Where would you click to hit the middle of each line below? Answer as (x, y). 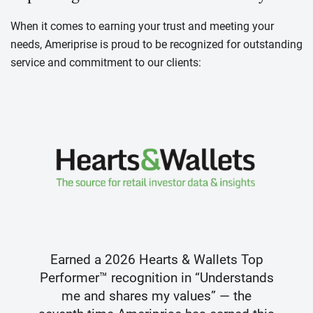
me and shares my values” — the (156, 296)
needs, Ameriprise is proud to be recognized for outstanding (156, 44)
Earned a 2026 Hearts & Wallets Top (156, 260)
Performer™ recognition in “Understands (156, 278)
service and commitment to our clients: (106, 63)
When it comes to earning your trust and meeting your (142, 26)
